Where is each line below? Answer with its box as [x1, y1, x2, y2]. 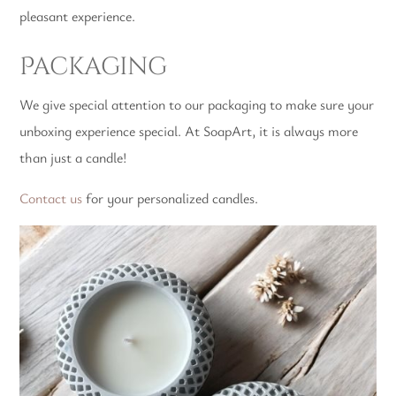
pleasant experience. [19, 6, 136, 26]
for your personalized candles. [82, 188, 263, 208]
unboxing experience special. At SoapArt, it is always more [19, 121, 359, 141]
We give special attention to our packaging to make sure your [19, 95, 375, 114]
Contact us [19, 188, 83, 208]
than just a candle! [19, 148, 127, 167]
